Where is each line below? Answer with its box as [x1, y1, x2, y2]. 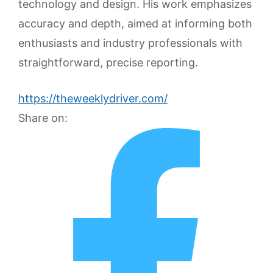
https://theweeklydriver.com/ [18, 92, 168, 105]
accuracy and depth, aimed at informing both [18, 17, 252, 30]
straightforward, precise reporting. [18, 56, 198, 69]
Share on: [18, 112, 68, 124]
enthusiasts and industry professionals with [18, 37, 243, 49]
